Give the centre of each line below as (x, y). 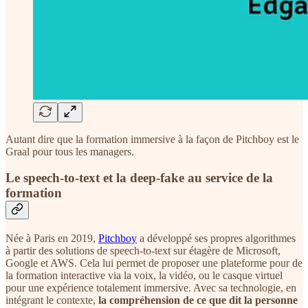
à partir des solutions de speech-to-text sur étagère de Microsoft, (143, 251)
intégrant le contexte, (52, 300)
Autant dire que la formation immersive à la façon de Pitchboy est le (152, 139)
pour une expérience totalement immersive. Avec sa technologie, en (151, 288)
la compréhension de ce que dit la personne (198, 300)
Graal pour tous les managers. (70, 151)
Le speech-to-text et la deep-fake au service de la (139, 178)
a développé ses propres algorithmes (216, 239)
